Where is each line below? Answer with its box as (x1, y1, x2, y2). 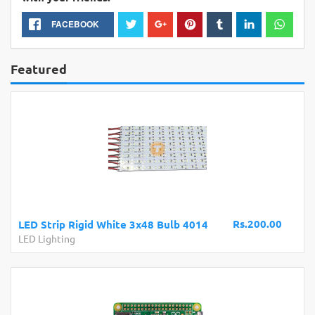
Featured (11, 60, 67, 77)
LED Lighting (18, 232, 75, 245)
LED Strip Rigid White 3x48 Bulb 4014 (18, 217, 208, 231)
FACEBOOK (51, 18, 99, 30)
